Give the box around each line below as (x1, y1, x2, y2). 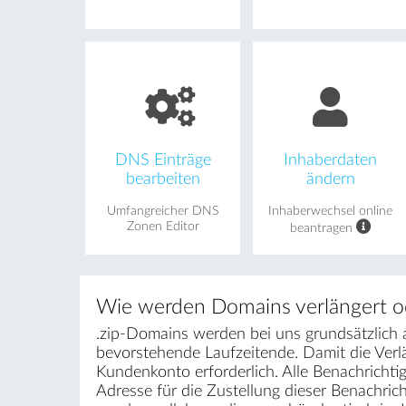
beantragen (289, 221, 356, 235)
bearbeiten (125, 170, 200, 187)
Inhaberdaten (284, 151, 378, 168)
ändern (305, 170, 355, 187)
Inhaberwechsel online (268, 204, 393, 217)
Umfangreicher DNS (107, 204, 219, 217)
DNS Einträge (114, 151, 211, 168)
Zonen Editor (126, 219, 199, 233)
